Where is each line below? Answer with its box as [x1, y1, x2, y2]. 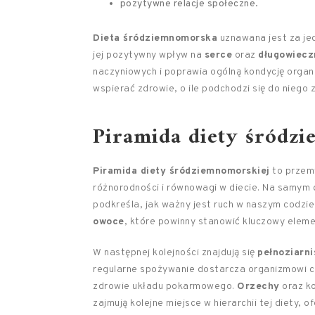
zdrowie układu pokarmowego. [93, 281, 237, 292]
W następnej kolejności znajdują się [93, 247, 257, 259]
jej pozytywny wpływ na [93, 49, 205, 61]
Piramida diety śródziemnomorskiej [93, 165, 270, 177]
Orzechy [237, 281, 280, 292]
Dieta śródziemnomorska [93, 32, 217, 44]
